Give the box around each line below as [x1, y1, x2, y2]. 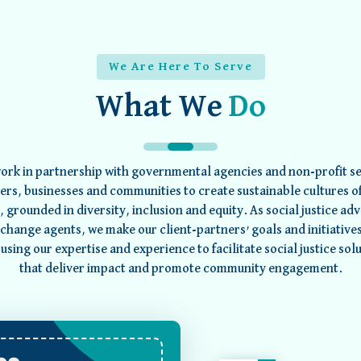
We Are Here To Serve [108, 60, 253, 73]
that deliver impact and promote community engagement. [19, 263, 342, 276]
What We [95, 91, 229, 124]
